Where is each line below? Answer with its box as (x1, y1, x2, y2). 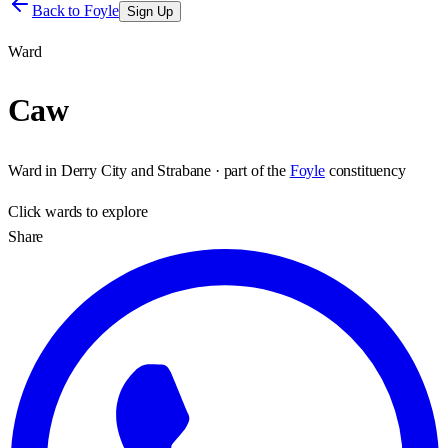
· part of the (211, 161, 286, 179)
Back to (32, 2, 84, 19)
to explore (82, 202, 148, 220)
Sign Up (126, 4, 173, 19)
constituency (328, 161, 406, 179)
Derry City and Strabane (60, 161, 212, 179)
